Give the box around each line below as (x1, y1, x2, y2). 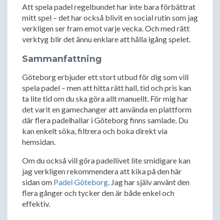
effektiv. (22, 199, 50, 208)
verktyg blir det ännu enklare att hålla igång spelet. (22, 34, 191, 44)
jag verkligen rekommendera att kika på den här (22, 166, 182, 176)
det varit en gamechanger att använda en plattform (22, 105, 192, 114)
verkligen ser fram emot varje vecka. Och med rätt (22, 24, 190, 33)
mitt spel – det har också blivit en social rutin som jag (22, 13, 198, 22)
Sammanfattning (22, 54, 102, 64)
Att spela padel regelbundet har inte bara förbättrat (22, 2, 195, 11)
